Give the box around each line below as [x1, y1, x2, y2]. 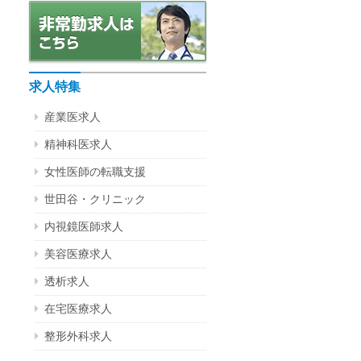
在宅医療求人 [44, 304, 112, 316]
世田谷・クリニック [44, 194, 146, 206]
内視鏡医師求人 [44, 222, 123, 234]
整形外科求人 [44, 331, 112, 343]
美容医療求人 [44, 249, 112, 261]
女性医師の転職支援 [44, 167, 146, 179]
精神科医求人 [44, 139, 112, 151]
